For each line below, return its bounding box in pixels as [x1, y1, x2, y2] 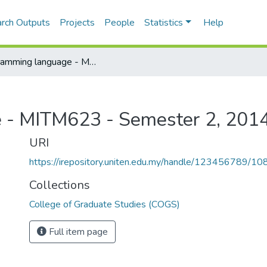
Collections [29, 177, 90, 193]
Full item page [46, 225, 108, 238]
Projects [60, 16, 95, 29]
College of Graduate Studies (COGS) [29, 198, 180, 211]
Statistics [144, 16, 184, 29]
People [104, 16, 135, 29]
